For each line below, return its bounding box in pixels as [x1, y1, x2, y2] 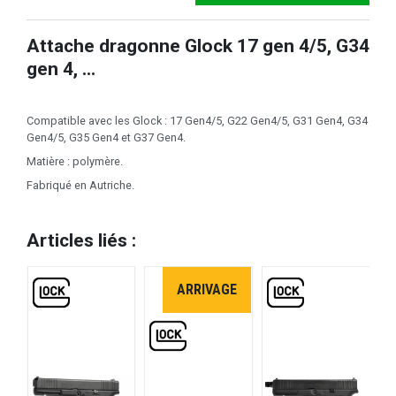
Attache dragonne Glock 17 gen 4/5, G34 [27, 34, 369, 57]
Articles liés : [27, 229, 136, 252]
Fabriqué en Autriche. [27, 179, 134, 193]
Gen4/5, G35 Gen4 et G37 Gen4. [27, 131, 186, 145]
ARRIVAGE [177, 281, 238, 299]
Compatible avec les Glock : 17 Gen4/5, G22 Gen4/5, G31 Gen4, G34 [27, 114, 368, 128]
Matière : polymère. [27, 155, 123, 169]
